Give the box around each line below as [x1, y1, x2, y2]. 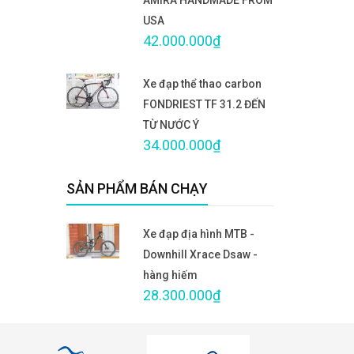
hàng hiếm [143, 268, 198, 281]
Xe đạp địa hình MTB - [143, 227, 254, 240]
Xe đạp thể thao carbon [143, 77, 262, 90]
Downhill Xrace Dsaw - [143, 247, 258, 261]
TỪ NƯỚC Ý [143, 118, 199, 131]
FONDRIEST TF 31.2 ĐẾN [143, 97, 265, 111]
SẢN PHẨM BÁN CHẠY [66, 179, 208, 197]
